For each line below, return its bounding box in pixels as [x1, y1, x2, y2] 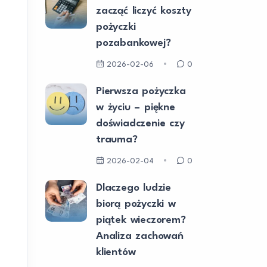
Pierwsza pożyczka [96, 86, 186, 97]
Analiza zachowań [96, 231, 184, 241]
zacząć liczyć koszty [96, 6, 191, 16]
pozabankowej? [96, 38, 171, 48]
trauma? [96, 135, 138, 145]
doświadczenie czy [96, 119, 185, 129]
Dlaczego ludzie [96, 183, 172, 193]
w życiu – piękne [96, 103, 175, 113]
